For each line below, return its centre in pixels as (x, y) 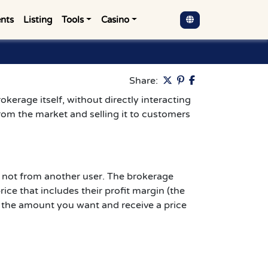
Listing (38, 20)
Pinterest (209, 80)
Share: (144, 81)
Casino (115, 20)
